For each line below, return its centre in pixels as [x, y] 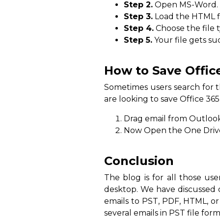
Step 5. [138, 40]
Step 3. [138, 17]
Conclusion [139, 161]
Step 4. [139, 28]
